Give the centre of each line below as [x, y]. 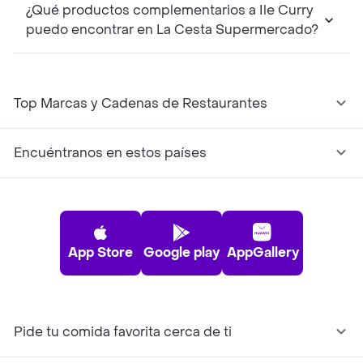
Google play [181, 253]
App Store [100, 253]
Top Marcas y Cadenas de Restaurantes [141, 104]
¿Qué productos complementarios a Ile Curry [170, 11]
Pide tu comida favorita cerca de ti [123, 332]
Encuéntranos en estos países [110, 153]
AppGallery [263, 253]
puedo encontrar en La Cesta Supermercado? [172, 30]
